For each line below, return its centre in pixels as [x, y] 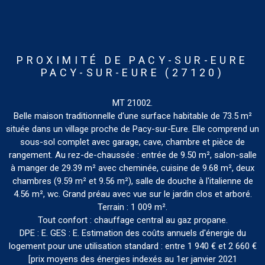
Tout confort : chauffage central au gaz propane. [132, 220]
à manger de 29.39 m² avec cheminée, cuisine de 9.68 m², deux [132, 168]
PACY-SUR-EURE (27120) [132, 73]
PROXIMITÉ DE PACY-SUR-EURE [132, 60]
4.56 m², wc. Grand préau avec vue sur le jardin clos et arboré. [132, 194]
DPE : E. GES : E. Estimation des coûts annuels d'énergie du [132, 233]
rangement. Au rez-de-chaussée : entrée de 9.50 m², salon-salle [132, 155]
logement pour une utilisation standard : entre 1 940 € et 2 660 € [132, 246]
